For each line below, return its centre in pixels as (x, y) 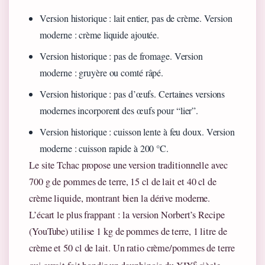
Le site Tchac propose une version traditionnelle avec (128, 165)
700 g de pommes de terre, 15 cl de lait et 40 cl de (123, 181)
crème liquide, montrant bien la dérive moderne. (120, 198)
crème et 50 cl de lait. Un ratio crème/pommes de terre (132, 248)
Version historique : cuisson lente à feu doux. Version (137, 131)
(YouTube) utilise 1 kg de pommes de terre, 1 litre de (128, 231)
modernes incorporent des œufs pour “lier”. (119, 110)
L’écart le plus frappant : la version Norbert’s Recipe (127, 214)
